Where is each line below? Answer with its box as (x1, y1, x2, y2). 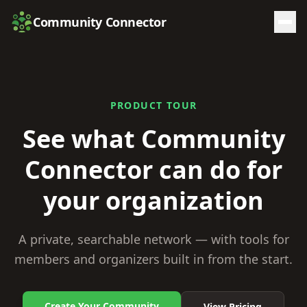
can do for (153, 153, 282, 186)
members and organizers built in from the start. (14, 251, 293, 267)
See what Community (22, 122, 285, 156)
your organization (43, 184, 264, 217)
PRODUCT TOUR (110, 99, 197, 112)
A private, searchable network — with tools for (18, 231, 289, 247)
